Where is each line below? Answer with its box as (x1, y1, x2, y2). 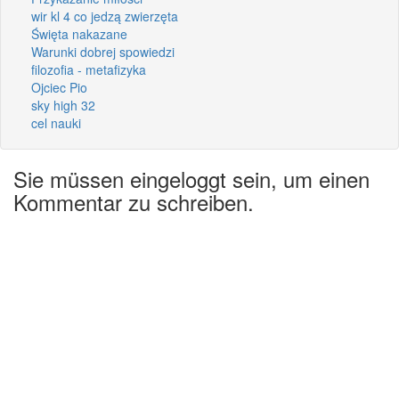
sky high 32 (31, 95, 95, 114)
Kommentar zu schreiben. (13, 185, 254, 217)
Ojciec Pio (31, 77, 87, 96)
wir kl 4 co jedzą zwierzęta (31, 6, 178, 25)
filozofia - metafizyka (31, 60, 146, 78)
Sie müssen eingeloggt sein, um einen (13, 162, 370, 194)
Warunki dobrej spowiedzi (31, 42, 175, 61)
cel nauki (31, 113, 81, 132)
